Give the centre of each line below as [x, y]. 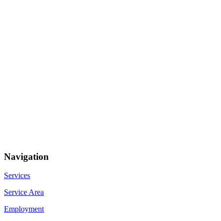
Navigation [26, 156]
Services [17, 176]
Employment [24, 209]
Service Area [24, 192]
